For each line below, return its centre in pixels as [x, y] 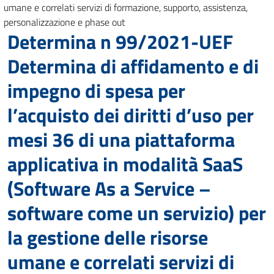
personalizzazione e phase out [65, 22]
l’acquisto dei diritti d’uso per [131, 115]
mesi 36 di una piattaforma [121, 139]
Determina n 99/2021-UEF [120, 42]
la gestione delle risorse [108, 237]
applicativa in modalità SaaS [125, 164]
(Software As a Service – [109, 188]
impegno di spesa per [96, 91]
